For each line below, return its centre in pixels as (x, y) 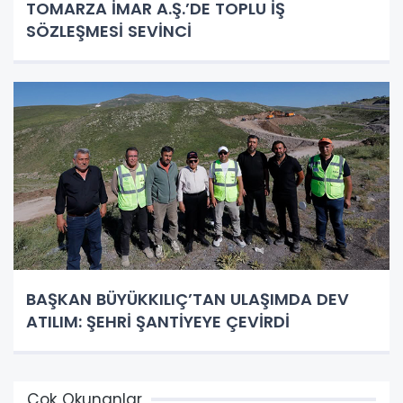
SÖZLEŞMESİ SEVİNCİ (109, 31)
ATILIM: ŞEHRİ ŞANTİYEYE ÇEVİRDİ (158, 321)
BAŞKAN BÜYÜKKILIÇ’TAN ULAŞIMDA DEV (188, 299)
